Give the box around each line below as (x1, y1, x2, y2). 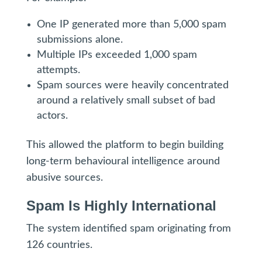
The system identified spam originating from (26, 223, 231, 234)
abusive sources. (26, 173, 103, 183)
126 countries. (26, 240, 92, 250)
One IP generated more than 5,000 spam (36, 19, 226, 30)
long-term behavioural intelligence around (26, 156, 220, 167)
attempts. (36, 65, 80, 75)
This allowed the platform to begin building (26, 140, 223, 150)
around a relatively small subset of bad (36, 95, 215, 106)
